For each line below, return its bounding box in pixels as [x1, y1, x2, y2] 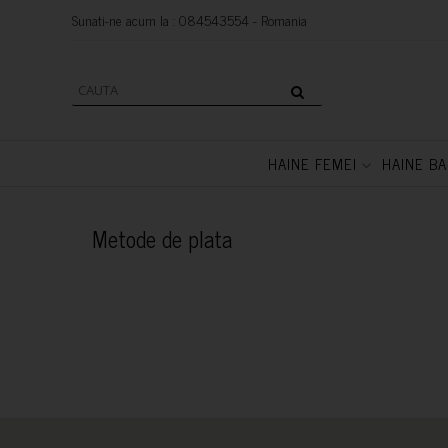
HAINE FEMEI [267, 151, 357, 176]
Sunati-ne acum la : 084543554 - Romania [72, 8, 307, 31]
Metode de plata [92, 220, 232, 257]
